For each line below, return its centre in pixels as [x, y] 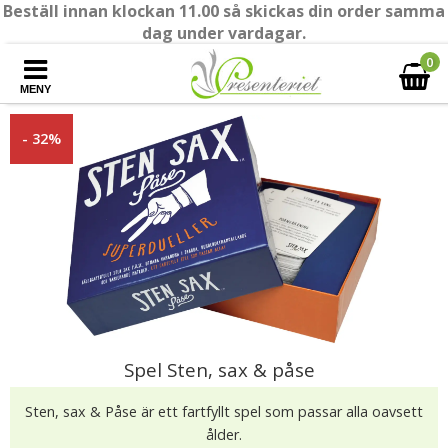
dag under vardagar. [224, 33]
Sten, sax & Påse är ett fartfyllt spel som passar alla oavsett [224, 411]
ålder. [224, 434]
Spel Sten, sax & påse [219, 369]
